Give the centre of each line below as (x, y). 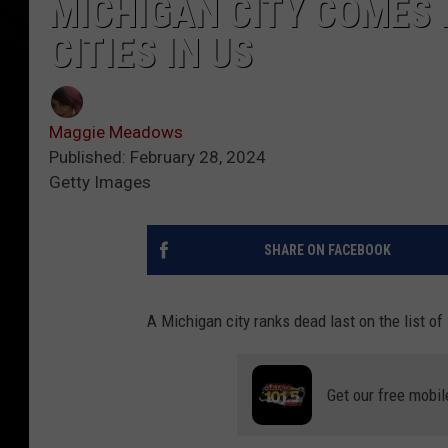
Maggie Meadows (116, 132)
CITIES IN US (151, 54)
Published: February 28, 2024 (157, 157)
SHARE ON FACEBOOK (327, 250)
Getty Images (100, 182)
